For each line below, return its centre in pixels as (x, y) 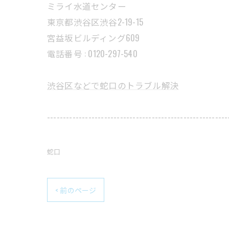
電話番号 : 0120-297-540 (92, 54)
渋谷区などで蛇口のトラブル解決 (113, 85)
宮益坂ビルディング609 (94, 38)
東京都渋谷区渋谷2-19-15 (95, 22)
